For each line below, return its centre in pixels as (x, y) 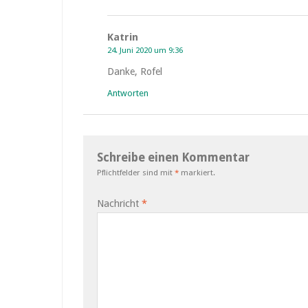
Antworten (128, 93)
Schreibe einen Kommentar (173, 157)
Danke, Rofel (135, 71)
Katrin (123, 37)
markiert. (197, 173)
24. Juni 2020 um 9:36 (145, 50)
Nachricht (119, 203)
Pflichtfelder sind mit (136, 173)
